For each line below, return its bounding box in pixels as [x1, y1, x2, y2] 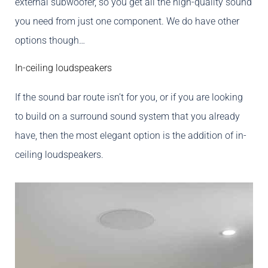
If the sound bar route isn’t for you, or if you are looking [15, 92, 243, 103]
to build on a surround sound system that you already [15, 111, 240, 123]
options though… [15, 35, 85, 47]
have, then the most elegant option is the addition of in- [15, 130, 246, 142]
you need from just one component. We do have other [15, 16, 239, 28]
